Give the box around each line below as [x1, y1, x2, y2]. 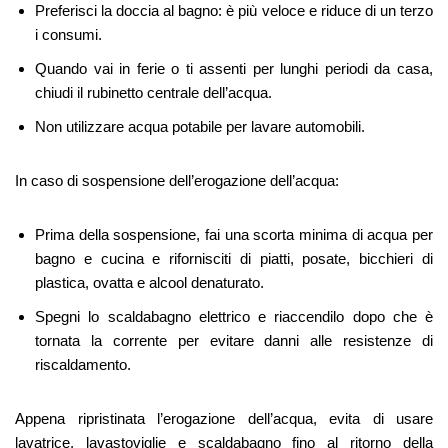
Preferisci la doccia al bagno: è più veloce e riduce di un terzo [35, 2, 433, 20]
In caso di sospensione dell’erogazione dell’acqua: [15, 172, 339, 190]
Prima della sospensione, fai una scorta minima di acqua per [35, 226, 433, 244]
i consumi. [35, 26, 102, 44]
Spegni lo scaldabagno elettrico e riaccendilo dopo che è [35, 308, 433, 326]
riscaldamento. [35, 356, 131, 374]
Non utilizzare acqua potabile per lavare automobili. [35, 118, 365, 136]
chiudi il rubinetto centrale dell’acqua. [35, 84, 272, 102]
